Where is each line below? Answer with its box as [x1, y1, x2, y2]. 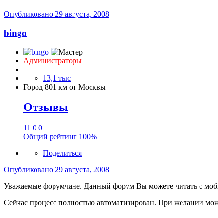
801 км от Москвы [45, 82, 106, 91]
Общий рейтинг [23, 132, 79, 141]
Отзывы [23, 101, 68, 114]
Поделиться [43, 149, 82, 158]
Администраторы [23, 56, 82, 65]
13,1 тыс [43, 73, 71, 82]
